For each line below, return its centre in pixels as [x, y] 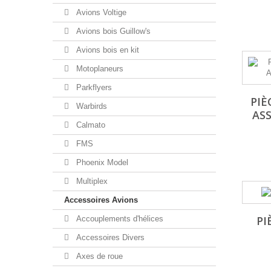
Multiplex [91, 181]
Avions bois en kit [106, 50]
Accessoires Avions [101, 200]
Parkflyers [93, 87]
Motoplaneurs [99, 69]
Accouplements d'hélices [119, 219]
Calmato [90, 125]
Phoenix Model [101, 162]
